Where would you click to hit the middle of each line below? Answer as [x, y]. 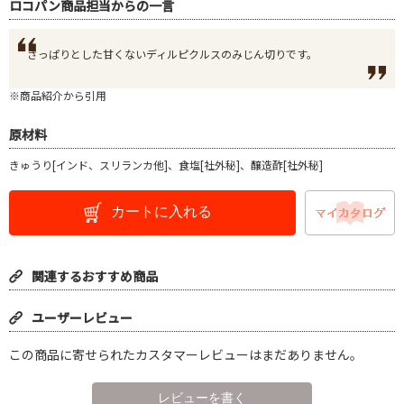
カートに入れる [161, 211]
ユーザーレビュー [82, 317]
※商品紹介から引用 [58, 95]
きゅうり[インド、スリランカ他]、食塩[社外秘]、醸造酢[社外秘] [166, 164]
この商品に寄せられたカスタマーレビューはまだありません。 [186, 354]
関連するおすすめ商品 [95, 275]
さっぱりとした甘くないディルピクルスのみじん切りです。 [172, 53]
